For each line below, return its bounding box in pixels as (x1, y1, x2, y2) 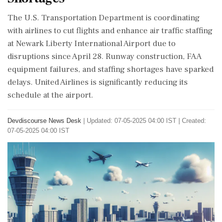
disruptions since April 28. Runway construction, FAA (7, 51, 202, 62)
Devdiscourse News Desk (7, 117, 81, 124)
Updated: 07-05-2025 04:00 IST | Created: (87, 117, 206, 124)
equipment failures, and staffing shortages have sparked (7, 64, 214, 75)
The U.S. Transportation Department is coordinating (7, 12, 200, 23)
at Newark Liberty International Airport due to (7, 38, 175, 49)
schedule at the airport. (7, 90, 93, 101)
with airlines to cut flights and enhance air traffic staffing (7, 25, 213, 36)
